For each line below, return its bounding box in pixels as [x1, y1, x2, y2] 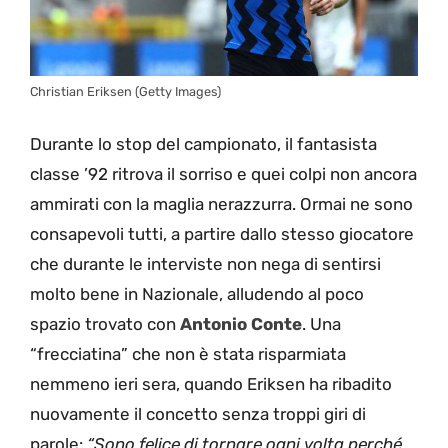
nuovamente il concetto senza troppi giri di [30, 403, 366, 424]
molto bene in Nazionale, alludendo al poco [30, 283, 364, 304]
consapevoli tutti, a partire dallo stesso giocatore [30, 223, 414, 244]
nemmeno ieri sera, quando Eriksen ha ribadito [30, 373, 392, 394]
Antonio [180, 313, 247, 334]
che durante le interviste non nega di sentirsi [30, 253, 381, 274]
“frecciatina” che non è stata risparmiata [30, 343, 346, 364]
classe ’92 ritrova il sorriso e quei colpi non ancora [30, 163, 417, 184]
